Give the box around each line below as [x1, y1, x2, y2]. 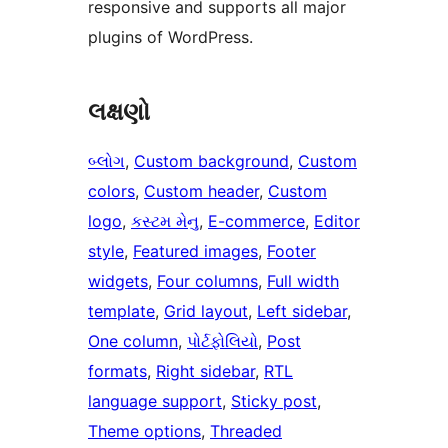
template [88, 301, 155, 322]
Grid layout [164, 301, 248, 322]
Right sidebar [156, 361, 255, 382]
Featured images [133, 241, 258, 262]
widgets [88, 271, 148, 292]
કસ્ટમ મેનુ [131, 211, 199, 232]
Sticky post [231, 391, 317, 412]
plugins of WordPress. [88, 27, 253, 48]
